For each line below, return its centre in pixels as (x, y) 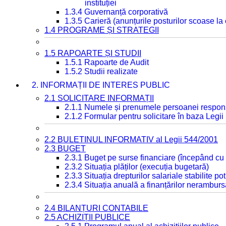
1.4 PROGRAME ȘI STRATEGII (102, 30)
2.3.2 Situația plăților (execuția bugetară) (137, 167)
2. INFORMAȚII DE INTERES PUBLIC (101, 85)
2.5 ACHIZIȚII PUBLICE (87, 217)
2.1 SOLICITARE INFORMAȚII (99, 98)
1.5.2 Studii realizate (101, 71)
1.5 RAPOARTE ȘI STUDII (93, 53)
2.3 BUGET (65, 149)
